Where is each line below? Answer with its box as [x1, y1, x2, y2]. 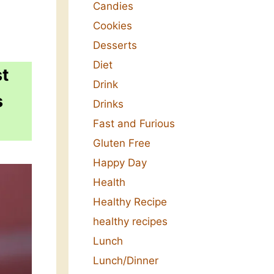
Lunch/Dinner [93, 254, 158, 267]
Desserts [93, 39, 137, 52]
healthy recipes [93, 215, 168, 228]
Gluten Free [93, 137, 150, 150]
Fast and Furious [93, 117, 175, 130]
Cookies [93, 20, 132, 32]
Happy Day [93, 157, 147, 169]
